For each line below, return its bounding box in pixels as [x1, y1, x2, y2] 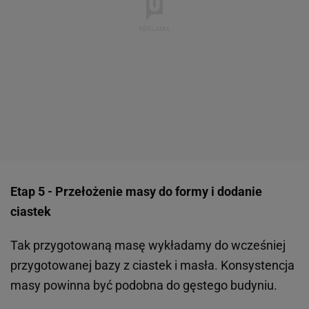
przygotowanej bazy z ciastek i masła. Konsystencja [10, 258, 295, 273]
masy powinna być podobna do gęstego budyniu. [10, 278, 283, 293]
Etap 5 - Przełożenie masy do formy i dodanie [10, 184, 262, 199]
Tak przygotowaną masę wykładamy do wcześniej [10, 238, 286, 253]
